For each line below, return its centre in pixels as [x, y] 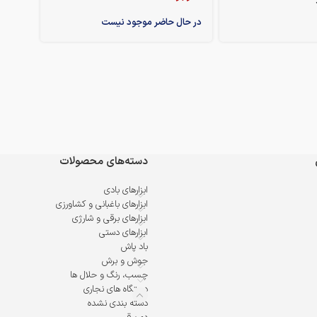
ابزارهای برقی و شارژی [110, 219]
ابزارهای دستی [123, 233]
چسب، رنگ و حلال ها [109, 275]
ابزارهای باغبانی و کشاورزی [102, 204]
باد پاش [134, 247]
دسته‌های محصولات [104, 162]
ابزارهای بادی [126, 190]
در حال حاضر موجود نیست [151, 23]
